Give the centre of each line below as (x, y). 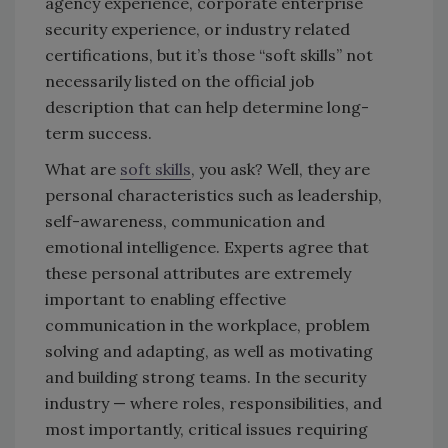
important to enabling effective (165, 298)
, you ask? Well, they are (280, 168)
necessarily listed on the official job (179, 80)
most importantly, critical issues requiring (206, 428)
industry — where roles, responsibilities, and (213, 402)
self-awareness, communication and (185, 220)
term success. (98, 132)
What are (82, 168)
